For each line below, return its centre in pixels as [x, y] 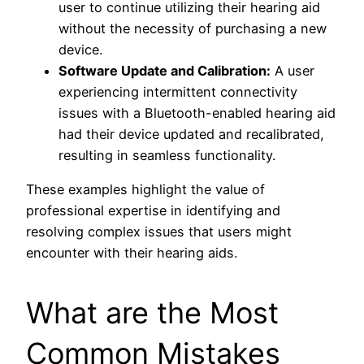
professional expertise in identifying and [153, 211]
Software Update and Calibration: [165, 70]
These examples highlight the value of [145, 190]
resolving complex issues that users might [159, 232]
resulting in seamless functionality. [167, 155]
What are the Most [152, 313]
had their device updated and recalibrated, [191, 134]
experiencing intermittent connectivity [178, 91]
